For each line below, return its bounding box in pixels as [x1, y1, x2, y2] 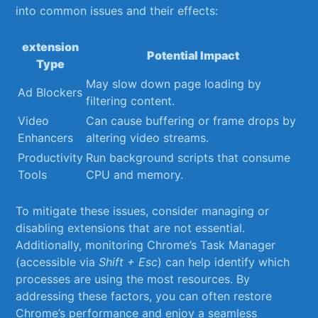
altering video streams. [86, 131, 209, 146]
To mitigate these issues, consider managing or [16, 204, 270, 219]
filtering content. [86, 94, 175, 109]
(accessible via [16, 255, 99, 270]
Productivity [18, 150, 84, 165]
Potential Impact [146, 48, 239, 63]
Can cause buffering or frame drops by [86, 114, 297, 128]
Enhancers [18, 131, 74, 146]
